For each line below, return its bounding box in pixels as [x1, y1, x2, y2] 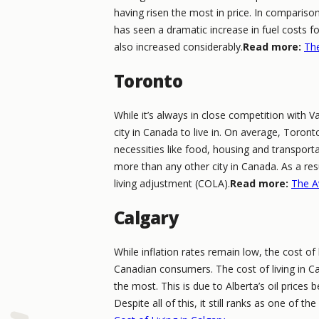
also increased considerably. [114, 39, 243, 53]
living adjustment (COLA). [114, 176, 230, 190]
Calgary [114, 205, 179, 229]
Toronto [114, 68, 182, 93]
